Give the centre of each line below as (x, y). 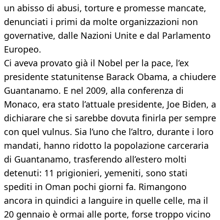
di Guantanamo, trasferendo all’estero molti (95, 159)
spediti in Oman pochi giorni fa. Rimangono (95, 187)
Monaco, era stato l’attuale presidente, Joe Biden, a (110, 104)
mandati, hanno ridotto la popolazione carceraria (106, 146)
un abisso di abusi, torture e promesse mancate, (105, 8)
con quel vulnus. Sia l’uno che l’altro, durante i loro (109, 132)
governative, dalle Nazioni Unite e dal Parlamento (107, 36)
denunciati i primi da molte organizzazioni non (101, 22)
